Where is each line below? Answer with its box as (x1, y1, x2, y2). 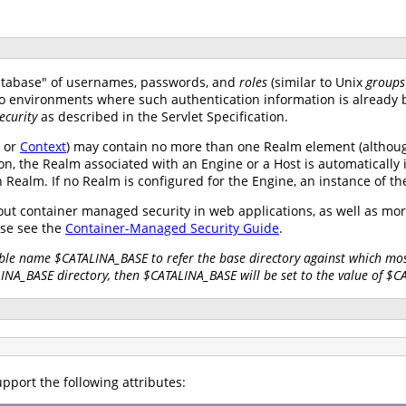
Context (20, 137, 66, 155)
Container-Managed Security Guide (65, 218, 279, 237)
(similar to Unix (267, 72, 366, 91)
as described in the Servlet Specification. (37, 107, 288, 125)
